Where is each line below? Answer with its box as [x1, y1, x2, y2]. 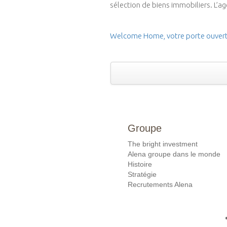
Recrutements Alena [128, 180, 193, 188]
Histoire [128, 160, 152, 168]
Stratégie [128, 170, 157, 178]
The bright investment [128, 139, 198, 148]
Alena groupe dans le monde [128, 149, 220, 158]
